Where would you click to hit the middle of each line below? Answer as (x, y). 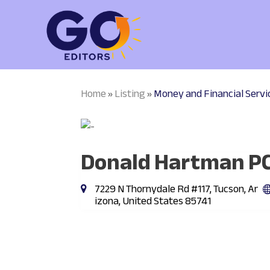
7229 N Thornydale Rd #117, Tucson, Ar (177, 189)
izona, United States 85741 (153, 201)
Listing (130, 94)
